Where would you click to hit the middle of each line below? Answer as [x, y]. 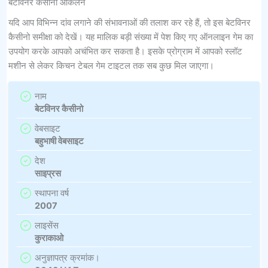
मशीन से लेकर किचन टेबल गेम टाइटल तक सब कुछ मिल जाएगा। [111, 66]
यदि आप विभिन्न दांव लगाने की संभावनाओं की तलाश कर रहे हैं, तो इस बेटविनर [129, 22]
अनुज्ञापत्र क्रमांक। [67, 258]
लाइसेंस [46, 225]
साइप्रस [48, 173]
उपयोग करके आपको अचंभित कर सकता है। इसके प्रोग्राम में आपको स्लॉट [125, 51]
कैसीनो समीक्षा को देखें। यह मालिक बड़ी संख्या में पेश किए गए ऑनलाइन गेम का [130, 37]
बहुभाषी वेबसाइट [59, 141]
